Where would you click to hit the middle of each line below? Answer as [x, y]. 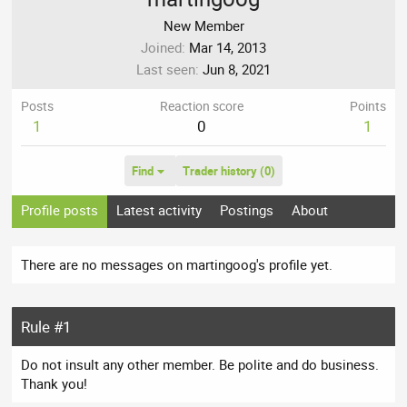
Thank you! [55, 384]
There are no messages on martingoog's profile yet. [177, 265]
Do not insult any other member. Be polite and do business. [200, 365]
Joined [161, 48]
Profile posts [60, 210]
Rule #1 [47, 327]
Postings [247, 210]
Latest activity [159, 210]
